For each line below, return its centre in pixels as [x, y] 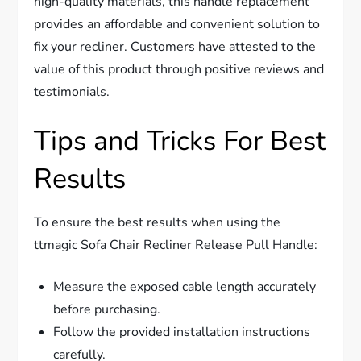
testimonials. [72, 92]
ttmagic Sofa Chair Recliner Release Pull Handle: [176, 245]
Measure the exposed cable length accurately [185, 287]
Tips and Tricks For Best [180, 141]
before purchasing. [107, 310]
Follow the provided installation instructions [182, 332]
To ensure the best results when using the [158, 223]
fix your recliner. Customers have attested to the [175, 47]
